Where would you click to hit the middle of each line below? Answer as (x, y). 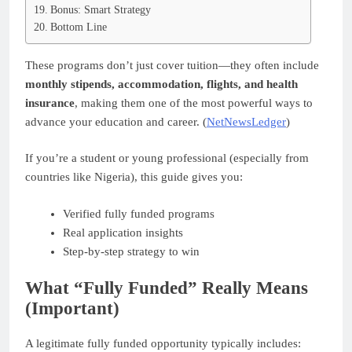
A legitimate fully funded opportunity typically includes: (163, 343)
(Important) (72, 309)
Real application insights (123, 232)
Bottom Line (78, 27)
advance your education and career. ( (116, 121)
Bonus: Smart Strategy (100, 9)
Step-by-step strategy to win (131, 251)
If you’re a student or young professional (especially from (167, 158)
